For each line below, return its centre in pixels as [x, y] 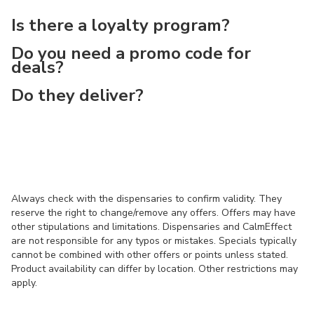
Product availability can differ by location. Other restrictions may [155, 269]
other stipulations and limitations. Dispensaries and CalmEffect [151, 227]
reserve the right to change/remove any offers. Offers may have [153, 213]
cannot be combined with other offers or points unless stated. [150, 255]
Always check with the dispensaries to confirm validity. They [146, 199]
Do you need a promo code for [131, 53]
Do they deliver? [77, 95]
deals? [37, 67]
